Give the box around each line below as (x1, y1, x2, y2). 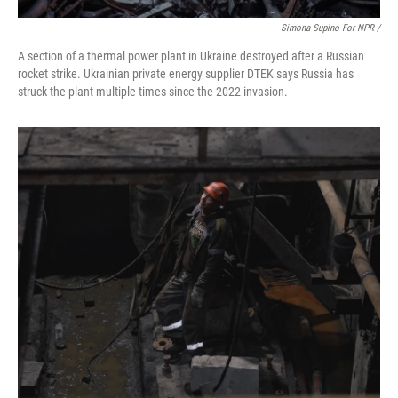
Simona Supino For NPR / (281, 22, 380, 34)
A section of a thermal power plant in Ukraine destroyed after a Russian (18, 49, 364, 63)
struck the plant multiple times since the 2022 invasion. (18, 84, 288, 99)
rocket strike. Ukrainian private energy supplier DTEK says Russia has (18, 67, 354, 81)
